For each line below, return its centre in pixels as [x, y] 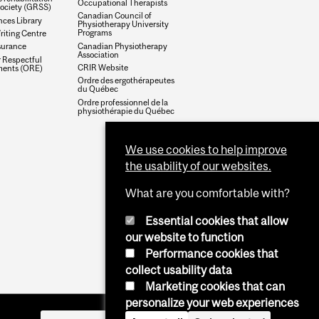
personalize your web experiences [212, 303]
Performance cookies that [212, 253]
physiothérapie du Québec [126, 110]
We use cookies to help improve [206, 149]
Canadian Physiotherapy [123, 46]
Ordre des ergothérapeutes [126, 80]
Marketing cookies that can [215, 286]
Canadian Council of [115, 16]
